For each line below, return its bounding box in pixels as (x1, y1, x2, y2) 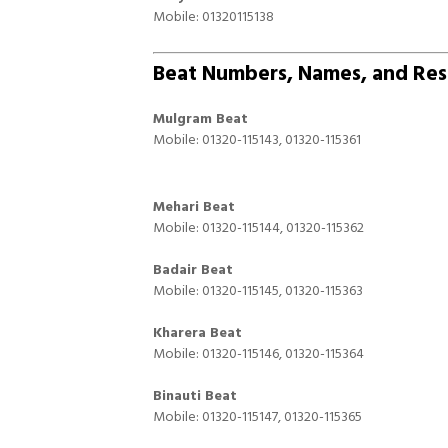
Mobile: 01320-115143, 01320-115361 (153, 128, 361, 151)
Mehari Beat (153, 195, 235, 218)
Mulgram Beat (153, 107, 248, 130)
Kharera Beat (153, 321, 242, 344)
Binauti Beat (153, 384, 237, 407)
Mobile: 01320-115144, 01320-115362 (153, 216, 364, 239)
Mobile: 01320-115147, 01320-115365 (153, 405, 362, 428)
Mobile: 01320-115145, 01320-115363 (153, 279, 363, 302)
